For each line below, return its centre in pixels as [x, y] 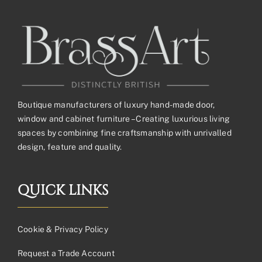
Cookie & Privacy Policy [63, 229]
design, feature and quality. [70, 146]
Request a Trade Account [66, 253]
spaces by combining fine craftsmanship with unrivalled [125, 132]
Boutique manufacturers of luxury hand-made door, [116, 104]
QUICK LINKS [63, 190]
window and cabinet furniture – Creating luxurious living [124, 118]
